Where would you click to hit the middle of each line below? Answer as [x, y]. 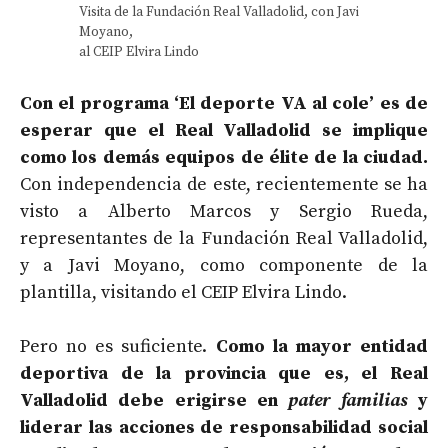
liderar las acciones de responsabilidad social [224, 427]
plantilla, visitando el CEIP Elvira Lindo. [183, 292]
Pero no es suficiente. [118, 346]
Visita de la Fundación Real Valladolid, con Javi [219, 12]
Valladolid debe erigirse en [154, 400]
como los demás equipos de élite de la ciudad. [224, 157]
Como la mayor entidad [322, 346]
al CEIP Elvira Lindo [139, 52]
